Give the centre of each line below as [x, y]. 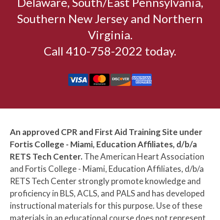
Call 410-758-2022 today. [110, 51]
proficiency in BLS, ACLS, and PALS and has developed [107, 193]
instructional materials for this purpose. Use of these [106, 206]
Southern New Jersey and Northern [110, 18]
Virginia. [110, 35]
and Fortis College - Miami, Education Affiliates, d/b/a [107, 169]
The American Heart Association [143, 157]
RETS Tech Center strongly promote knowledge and [105, 181]
